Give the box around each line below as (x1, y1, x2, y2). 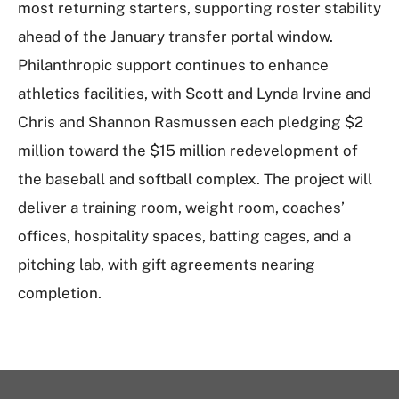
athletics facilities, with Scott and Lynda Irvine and (18, 85, 371, 102)
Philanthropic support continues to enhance (18, 56, 329, 74)
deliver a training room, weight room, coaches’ (18, 199, 345, 216)
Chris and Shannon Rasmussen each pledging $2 (18, 113, 363, 131)
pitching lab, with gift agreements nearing (18, 256, 315, 273)
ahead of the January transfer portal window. (18, 28, 333, 45)
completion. (18, 284, 105, 302)
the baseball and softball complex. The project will (18, 170, 372, 188)
